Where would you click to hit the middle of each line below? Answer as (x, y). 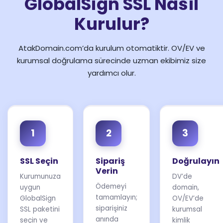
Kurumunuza (40, 176)
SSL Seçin (39, 161)
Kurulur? (111, 24)
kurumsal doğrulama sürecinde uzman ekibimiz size (111, 60)
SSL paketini (40, 209)
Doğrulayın (196, 161)
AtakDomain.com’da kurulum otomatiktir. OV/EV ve (111, 48)
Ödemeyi (111, 186)
